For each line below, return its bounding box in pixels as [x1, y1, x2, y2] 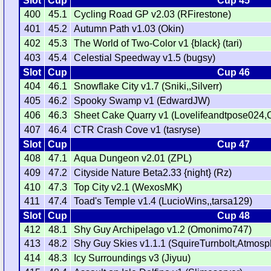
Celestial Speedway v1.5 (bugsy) [74, 53, 216, 64]
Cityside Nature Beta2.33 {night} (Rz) [74, 168, 232, 178]
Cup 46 [217, 67, 250, 78]
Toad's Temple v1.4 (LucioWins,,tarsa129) [74, 196, 253, 207]
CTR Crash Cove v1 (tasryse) [74, 125, 201, 135]
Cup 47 [217, 139, 250, 150]
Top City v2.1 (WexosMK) [74, 182, 183, 193]
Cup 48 [217, 211, 250, 221]
